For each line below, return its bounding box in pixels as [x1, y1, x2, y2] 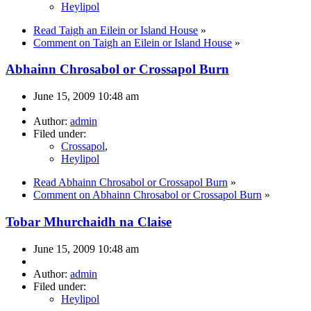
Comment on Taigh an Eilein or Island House [33, 36, 232, 49]
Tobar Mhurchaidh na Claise [6, 214, 171, 229]
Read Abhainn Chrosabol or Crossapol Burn [33, 176, 228, 189]
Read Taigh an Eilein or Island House [33, 24, 198, 36]
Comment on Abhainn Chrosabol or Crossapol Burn [33, 189, 262, 201]
